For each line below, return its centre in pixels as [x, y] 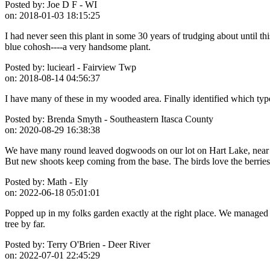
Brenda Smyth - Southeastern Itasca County [129, 119]
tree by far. [25, 224]
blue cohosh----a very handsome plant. [78, 46]
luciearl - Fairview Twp [90, 67]
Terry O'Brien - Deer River [97, 244]
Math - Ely [66, 181]
